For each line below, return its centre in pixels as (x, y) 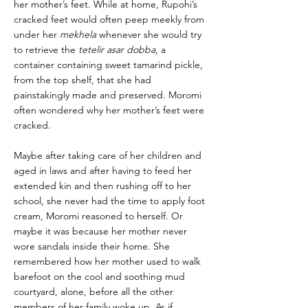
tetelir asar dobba (117, 49)
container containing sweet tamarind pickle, (108, 65)
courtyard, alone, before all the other (93, 291)
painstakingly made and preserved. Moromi (108, 95)
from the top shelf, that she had (82, 80)
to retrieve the (46, 49)
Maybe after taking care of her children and (108, 155)
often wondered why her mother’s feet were (109, 110)
